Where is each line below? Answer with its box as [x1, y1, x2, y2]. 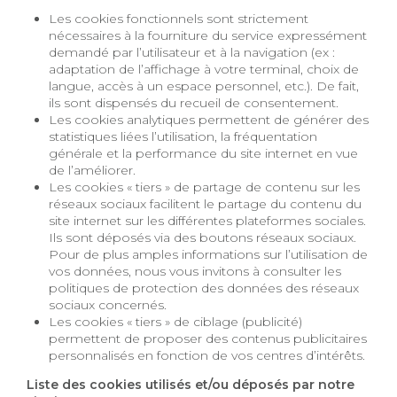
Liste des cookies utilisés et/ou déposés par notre [27, 376, 354, 393]
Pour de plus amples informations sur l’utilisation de [49, 245, 183, 262]
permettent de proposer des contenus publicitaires [49, 330, 368, 346]
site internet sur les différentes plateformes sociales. [49, 212, 367, 229]
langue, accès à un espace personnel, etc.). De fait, [49, 77, 216, 94]
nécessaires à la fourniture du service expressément [49, 27, 368, 43]
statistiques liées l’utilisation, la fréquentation [49, 128, 318, 144]
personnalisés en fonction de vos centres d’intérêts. [49, 346, 366, 363]
